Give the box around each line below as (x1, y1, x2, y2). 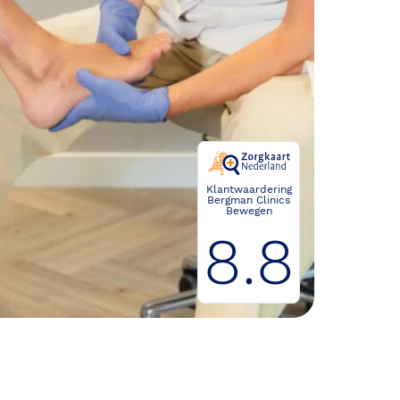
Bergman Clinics (207, 194, 290, 206)
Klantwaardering (205, 183, 292, 196)
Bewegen (225, 204, 272, 217)
